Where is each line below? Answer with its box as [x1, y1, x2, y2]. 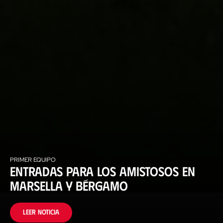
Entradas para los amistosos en [10, 162, 195, 179]
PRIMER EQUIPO [10, 155, 56, 164]
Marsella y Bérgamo [10, 177, 128, 193]
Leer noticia [23, 208, 59, 217]
